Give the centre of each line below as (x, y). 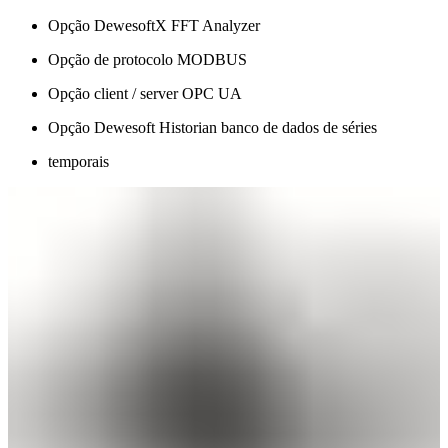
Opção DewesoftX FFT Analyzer (154, 26)
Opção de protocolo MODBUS (147, 60)
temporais (78, 162)
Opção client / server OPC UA (145, 94)
